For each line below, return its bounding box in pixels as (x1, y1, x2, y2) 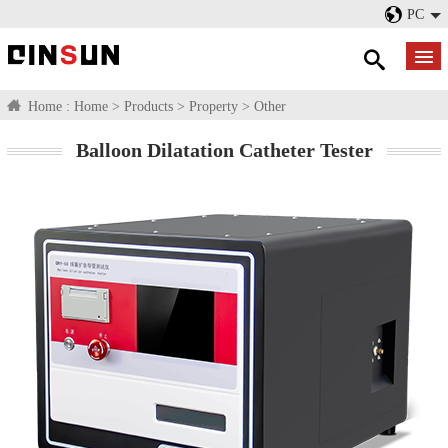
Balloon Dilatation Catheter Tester (75, 139, 373, 161)
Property (189, 98, 238, 114)
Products (124, 98, 173, 114)
